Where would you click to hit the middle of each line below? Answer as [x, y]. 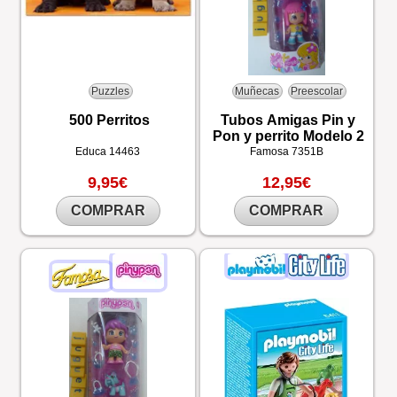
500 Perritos [110, 120]
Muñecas [257, 91]
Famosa [270, 152]
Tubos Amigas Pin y [288, 120]
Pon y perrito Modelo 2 [288, 136]
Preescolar [317, 91]
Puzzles [111, 91]
